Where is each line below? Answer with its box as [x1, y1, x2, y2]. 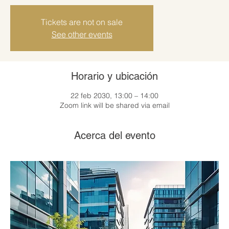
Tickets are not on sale [41, 16, 123, 27]
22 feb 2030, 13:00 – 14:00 [71, 90, 158, 100]
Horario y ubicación [71, 70, 158, 82]
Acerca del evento [74, 129, 155, 142]
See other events [51, 29, 112, 39]
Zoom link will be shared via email [59, 100, 170, 110]
